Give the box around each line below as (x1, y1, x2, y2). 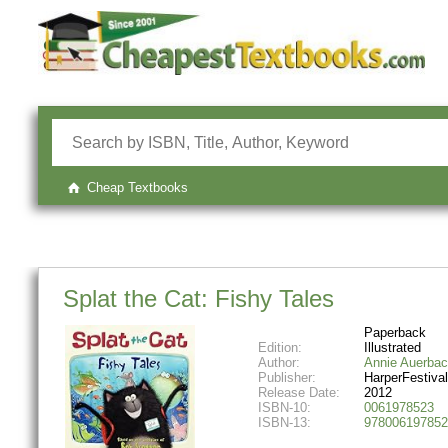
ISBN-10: (257, 399, 311, 415)
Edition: (257, 339, 302, 355)
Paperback (363, 324, 426, 340)
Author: (257, 354, 300, 370)
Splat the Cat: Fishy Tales (63, 284, 335, 312)
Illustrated (363, 339, 421, 355)
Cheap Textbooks (87, 179, 189, 195)
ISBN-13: (257, 414, 311, 430)
